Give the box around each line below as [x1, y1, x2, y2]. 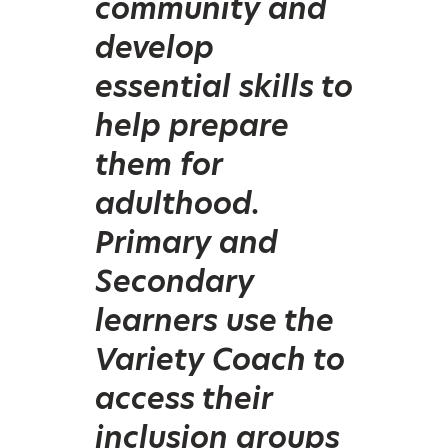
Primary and [95, 220, 278, 263]
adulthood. [95, 181, 260, 224]
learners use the [95, 298, 334, 341]
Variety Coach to [95, 337, 345, 380]
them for [95, 142, 222, 185]
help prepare [95, 103, 289, 146]
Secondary [95, 259, 254, 302]
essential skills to [95, 64, 353, 107]
